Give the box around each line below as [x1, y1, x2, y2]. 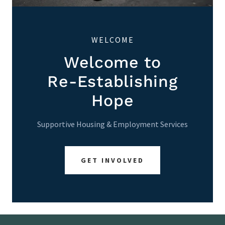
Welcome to [63, 53, 162, 72]
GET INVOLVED [81, 156, 144, 165]
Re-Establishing [47, 72, 178, 91]
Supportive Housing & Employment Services [37, 119, 188, 130]
